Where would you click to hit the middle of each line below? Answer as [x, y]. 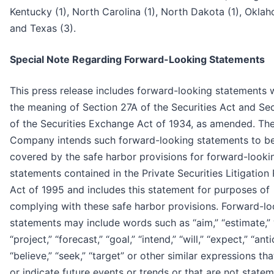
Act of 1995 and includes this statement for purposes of [140, 190]
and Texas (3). [43, 28]
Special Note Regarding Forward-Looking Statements [137, 60]
